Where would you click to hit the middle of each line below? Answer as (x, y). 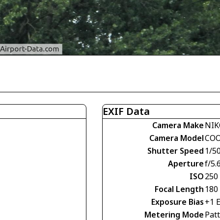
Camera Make (178, 125)
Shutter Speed (176, 151)
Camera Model (177, 138)
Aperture (186, 164)
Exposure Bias (178, 202)
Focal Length (179, 189)
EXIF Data (126, 111)
